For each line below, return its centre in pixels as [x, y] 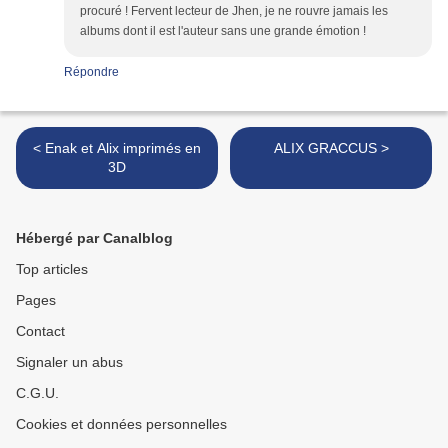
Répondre [91, 72]
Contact [40, 331]
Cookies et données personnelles [121, 424]
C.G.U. [37, 393]
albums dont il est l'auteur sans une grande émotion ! [223, 31]
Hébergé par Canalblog [94, 238]
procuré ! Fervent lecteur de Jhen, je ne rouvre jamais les [234, 11]
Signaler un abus [69, 362]
